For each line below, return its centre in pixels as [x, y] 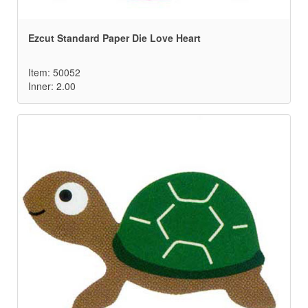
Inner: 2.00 [52, 86]
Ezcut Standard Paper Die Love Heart [114, 38]
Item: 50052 [54, 73]
